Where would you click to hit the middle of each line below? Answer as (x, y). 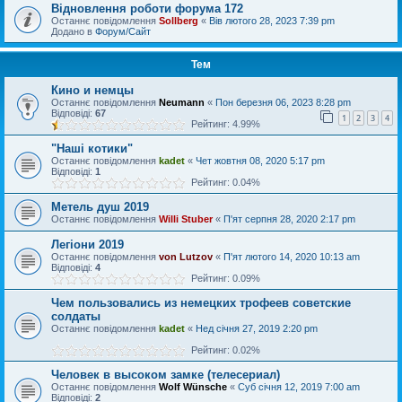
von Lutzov (186, 256)
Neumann (182, 102)
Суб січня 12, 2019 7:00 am (299, 386)
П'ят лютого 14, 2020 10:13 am (292, 256)
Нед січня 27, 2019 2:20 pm (257, 328)
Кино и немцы (92, 90)
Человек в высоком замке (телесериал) (166, 374)
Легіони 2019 (87, 244)
